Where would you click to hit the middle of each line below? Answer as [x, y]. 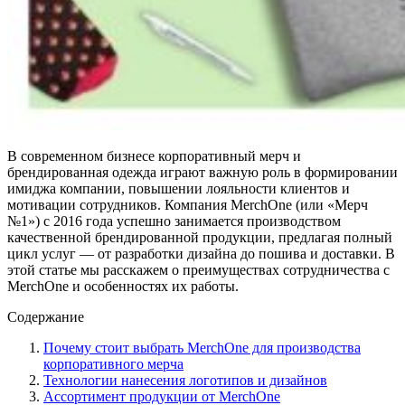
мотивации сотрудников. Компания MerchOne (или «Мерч [188, 204]
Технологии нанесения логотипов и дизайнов [185, 380]
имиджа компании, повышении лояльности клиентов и [179, 188]
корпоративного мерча [113, 363]
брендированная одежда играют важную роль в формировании [202, 172]
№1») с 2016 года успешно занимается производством [174, 221]
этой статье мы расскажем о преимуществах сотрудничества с [198, 269]
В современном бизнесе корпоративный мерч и [154, 155]
